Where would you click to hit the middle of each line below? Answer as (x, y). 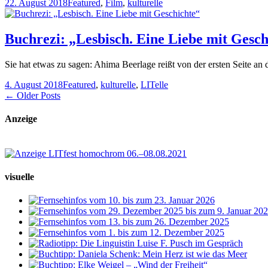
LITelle (154, 85)
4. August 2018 (34, 85)
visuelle (19, 176)
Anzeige (21, 119)
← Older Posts (33, 96)
